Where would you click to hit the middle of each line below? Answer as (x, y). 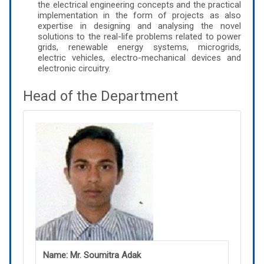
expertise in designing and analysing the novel (139, 26)
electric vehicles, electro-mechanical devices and (139, 57)
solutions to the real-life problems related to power (139, 36)
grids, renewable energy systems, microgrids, (139, 47)
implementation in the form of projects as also (139, 15)
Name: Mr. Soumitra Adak (92, 255)
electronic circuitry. (74, 68)
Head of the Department (100, 96)
